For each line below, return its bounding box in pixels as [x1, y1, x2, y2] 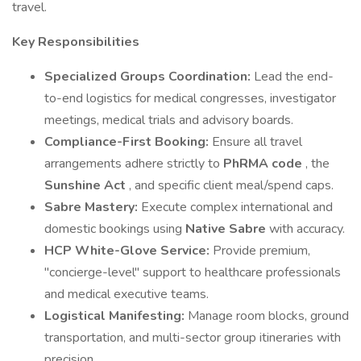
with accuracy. [269, 220, 345, 238]
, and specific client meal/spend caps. [129, 176, 334, 194]
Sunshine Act [44, 176, 129, 194]
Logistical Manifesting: [44, 307, 188, 325]
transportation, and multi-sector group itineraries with [44, 329, 341, 346]
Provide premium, [213, 242, 310, 259]
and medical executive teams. [44, 285, 209, 303]
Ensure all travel [212, 133, 302, 151]
